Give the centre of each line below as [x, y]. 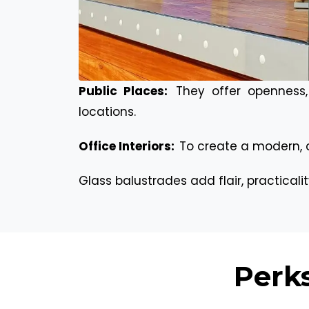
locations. [107, 111]
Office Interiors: [128, 146]
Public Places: [126, 91]
